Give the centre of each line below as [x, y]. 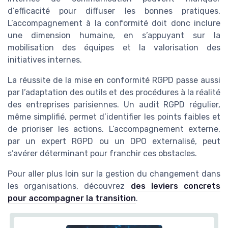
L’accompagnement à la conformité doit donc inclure [114, 23]
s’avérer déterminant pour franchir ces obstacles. [102, 153]
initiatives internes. [45, 60]
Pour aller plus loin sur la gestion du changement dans [114, 174]
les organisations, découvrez [69, 186]
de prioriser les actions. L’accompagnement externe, [114, 129]
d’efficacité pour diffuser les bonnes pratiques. [114, 11]
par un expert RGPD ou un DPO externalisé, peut [114, 141]
